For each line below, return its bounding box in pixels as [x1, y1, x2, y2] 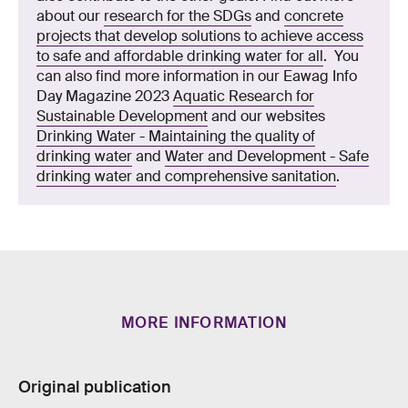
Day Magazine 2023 [36, 86, 173, 106]
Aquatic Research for [173, 86, 314, 106]
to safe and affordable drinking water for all [36, 46, 323, 66]
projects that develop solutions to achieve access [36, 25, 363, 46]
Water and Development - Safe [165, 146, 369, 166]
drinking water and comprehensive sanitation [36, 166, 336, 186]
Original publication [18, 375, 171, 398]
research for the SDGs [104, 5, 251, 25]
